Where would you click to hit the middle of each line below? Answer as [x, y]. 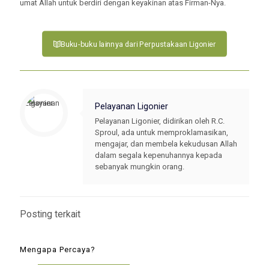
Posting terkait [50, 214]
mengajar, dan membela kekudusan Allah [166, 144]
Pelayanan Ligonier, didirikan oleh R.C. [160, 121]
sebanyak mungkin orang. [140, 167]
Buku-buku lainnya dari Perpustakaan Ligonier [138, 44]
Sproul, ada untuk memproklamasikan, [162, 132]
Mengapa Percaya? [58, 249]
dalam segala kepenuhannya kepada [159, 155]
